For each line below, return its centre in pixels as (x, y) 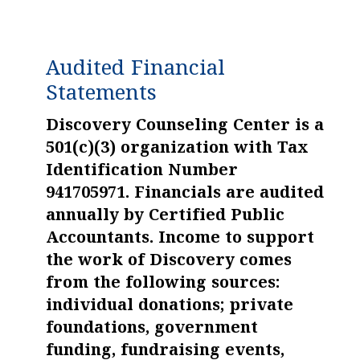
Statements (101, 95)
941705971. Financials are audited (184, 194)
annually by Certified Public (165, 217)
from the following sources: (162, 284)
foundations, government (151, 329)
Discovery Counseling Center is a (184, 127)
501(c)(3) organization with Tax (177, 149)
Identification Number (141, 172)
